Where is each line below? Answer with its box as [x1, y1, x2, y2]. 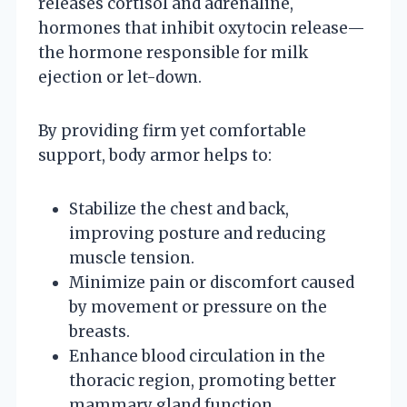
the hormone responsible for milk [38, 42, 308, 63]
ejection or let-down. [38, 66, 202, 87]
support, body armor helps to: [38, 144, 272, 165]
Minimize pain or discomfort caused [69, 272, 354, 293]
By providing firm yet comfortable [38, 120, 306, 141]
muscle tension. [69, 247, 194, 268]
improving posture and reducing [69, 223, 326, 243]
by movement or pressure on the [69, 296, 327, 317]
